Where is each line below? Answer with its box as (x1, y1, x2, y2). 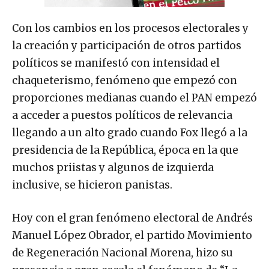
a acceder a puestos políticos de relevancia (12, 108, 232, 122)
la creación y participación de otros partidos (12, 38, 241, 52)
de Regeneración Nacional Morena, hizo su (12, 246, 233, 259)
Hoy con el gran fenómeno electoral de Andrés (12, 211, 253, 225)
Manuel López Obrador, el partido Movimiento (12, 228, 252, 242)
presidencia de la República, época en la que (12, 143, 238, 157)
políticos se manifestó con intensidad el (12, 56, 220, 70)
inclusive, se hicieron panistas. (12, 178, 172, 192)
